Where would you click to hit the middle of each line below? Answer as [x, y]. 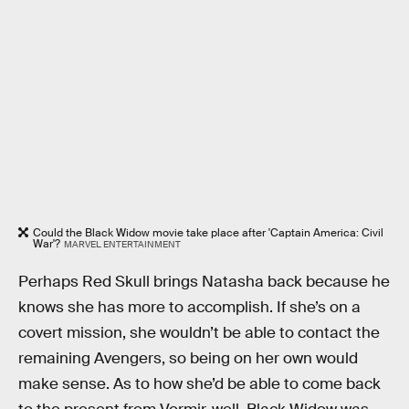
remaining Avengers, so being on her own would [188, 358]
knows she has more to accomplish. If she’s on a [189, 307]
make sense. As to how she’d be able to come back [199, 383]
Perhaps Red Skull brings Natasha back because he [204, 281]
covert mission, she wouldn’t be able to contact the [199, 332]
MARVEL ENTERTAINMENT [122, 244]
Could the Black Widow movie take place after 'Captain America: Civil [208, 232]
